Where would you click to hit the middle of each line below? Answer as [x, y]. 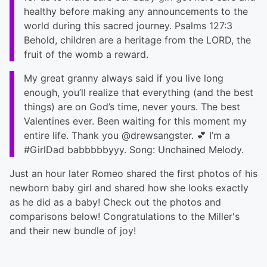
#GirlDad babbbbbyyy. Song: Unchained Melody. [134, 150]
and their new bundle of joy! [73, 231]
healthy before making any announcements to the [136, 11]
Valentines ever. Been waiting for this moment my [135, 121]
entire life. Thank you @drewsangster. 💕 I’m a [127, 135]
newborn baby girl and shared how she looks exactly [129, 188]
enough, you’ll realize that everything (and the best [139, 92]
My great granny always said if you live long [124, 78]
